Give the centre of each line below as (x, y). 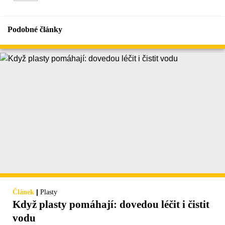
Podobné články (35, 30)
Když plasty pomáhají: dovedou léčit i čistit (111, 205)
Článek (23, 192)
